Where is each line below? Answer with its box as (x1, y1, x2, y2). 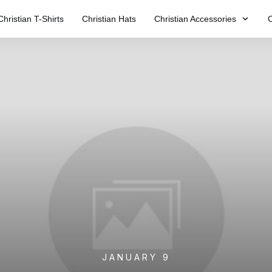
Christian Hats (81, 14, 136, 24)
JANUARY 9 (101, 252, 171, 262)
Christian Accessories (154, 14, 236, 24)
